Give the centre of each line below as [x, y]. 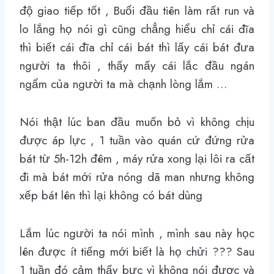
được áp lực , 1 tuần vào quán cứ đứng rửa [137, 140]
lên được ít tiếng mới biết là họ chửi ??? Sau [137, 251]
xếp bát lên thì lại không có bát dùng [111, 195]
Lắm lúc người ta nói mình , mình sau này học [137, 233]
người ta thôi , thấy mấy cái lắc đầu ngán [137, 65]
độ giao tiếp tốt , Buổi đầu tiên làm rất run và [137, 10]
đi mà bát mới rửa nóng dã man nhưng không [137, 177]
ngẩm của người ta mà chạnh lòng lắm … [123, 84]
